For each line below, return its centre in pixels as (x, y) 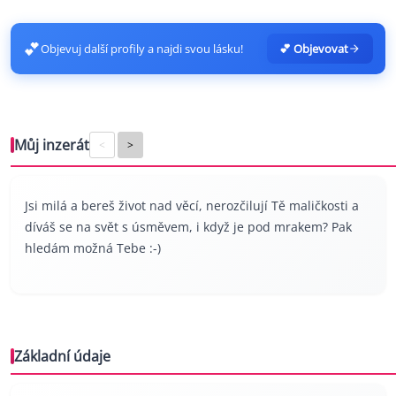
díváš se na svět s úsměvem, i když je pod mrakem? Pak (188, 227)
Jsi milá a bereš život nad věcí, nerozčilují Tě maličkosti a (192, 206)
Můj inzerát (52, 145)
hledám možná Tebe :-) (93, 248)
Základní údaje (62, 357)
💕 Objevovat (314, 49)
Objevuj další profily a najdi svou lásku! (142, 49)
